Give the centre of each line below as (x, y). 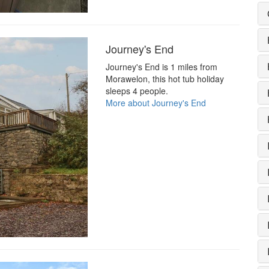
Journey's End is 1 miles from (161, 66)
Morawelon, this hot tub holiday (165, 78)
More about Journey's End (156, 102)
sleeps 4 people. (137, 90)
